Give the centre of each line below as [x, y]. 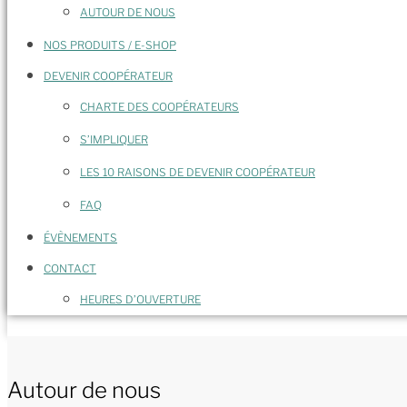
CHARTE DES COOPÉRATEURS [159, 107]
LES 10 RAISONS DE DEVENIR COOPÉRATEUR [198, 172]
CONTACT [70, 268]
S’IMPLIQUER [114, 139]
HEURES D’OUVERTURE [140, 299]
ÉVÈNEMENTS [80, 238]
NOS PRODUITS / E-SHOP [110, 45]
